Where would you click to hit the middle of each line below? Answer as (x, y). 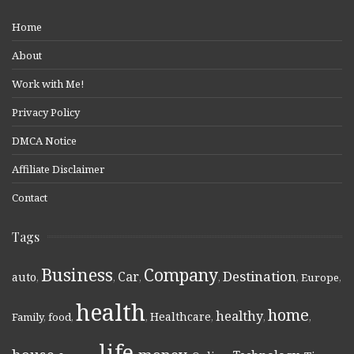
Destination (260, 276)
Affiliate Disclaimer (58, 169)
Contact (30, 197)
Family (28, 316)
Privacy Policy (46, 112)
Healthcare (181, 316)
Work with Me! (48, 83)
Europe (320, 277)
